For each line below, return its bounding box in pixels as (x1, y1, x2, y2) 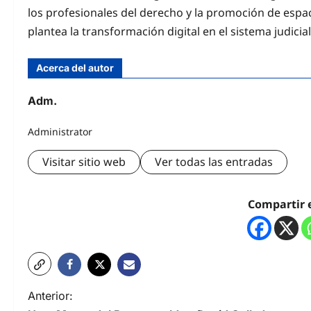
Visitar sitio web (42, 154, 126, 170)
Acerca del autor (36, 61, 114, 74)
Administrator (28, 125, 92, 139)
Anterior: (28, 289, 73, 303)
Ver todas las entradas (155, 154, 273, 170)
